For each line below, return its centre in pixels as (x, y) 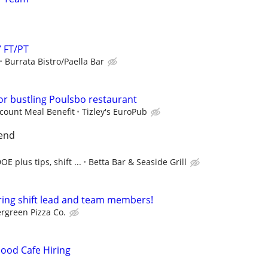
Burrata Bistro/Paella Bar (54, 61)
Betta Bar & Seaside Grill (138, 162)
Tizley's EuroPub (115, 111)
